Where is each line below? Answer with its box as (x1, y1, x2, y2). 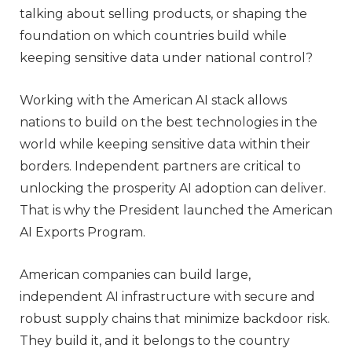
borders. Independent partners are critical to (20, 158, 301, 174)
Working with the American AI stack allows (20, 92, 287, 108)
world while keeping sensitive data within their (20, 136, 310, 152)
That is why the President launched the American (20, 202, 332, 218)
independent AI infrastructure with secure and (20, 288, 315, 304)
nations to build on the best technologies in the (20, 114, 317, 130)
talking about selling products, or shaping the (20, 5, 307, 21)
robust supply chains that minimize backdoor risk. (20, 310, 330, 326)
